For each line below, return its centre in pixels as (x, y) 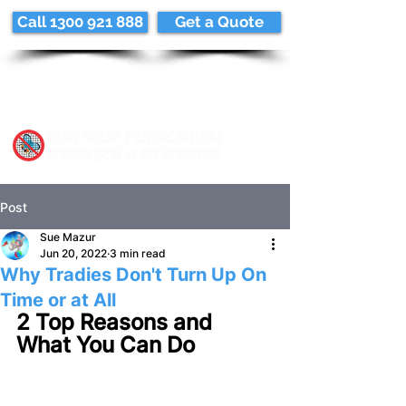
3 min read (138, 253)
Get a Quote (219, 22)
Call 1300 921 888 (80, 22)
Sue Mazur (68, 237)
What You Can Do (106, 345)
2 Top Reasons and (117, 322)
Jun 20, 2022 (73, 253)
